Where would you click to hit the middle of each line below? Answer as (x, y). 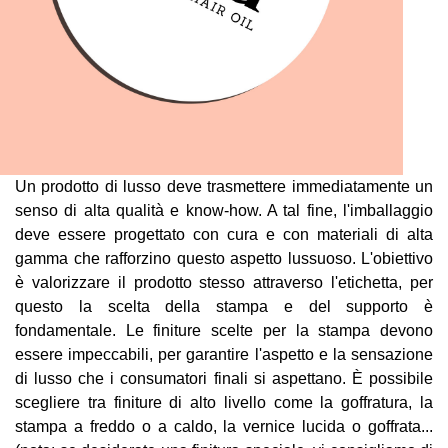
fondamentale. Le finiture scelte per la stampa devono (224, 330)
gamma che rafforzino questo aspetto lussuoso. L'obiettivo (224, 258)
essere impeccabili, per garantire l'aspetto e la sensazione (224, 354)
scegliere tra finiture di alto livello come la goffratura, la (224, 402)
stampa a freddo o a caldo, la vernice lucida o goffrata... (224, 426)
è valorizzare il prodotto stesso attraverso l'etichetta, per (224, 282)
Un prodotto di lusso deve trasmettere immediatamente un (224, 186)
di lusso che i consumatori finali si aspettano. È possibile (224, 378)
